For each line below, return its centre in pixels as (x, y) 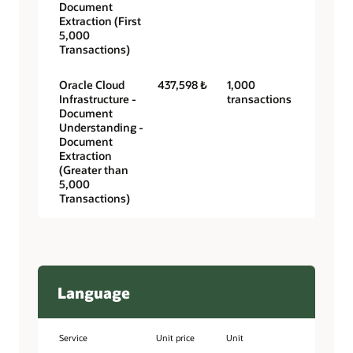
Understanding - (101, 128)
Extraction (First (100, 21)
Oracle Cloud (92, 85)
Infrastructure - (98, 99)
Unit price (175, 338)
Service (73, 338)
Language (94, 292)
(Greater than (94, 170)
